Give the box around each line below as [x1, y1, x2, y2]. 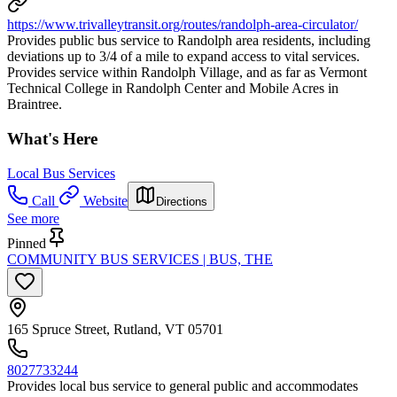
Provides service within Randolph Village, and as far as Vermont [7, 65, 367, 81]
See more [7, 210, 59, 226]
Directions [156, 194, 207, 208]
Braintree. [7, 97, 62, 113]
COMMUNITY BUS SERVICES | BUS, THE [7, 251, 273, 267]
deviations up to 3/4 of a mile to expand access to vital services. [7, 49, 360, 65]
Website [83, 192, 128, 208]
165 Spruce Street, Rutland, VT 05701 [7, 321, 223, 337]
